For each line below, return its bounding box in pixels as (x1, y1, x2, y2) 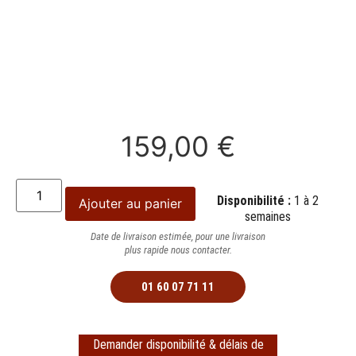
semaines (245, 208, 292, 224)
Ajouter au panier (79, 195, 183, 211)
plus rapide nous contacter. (124, 243, 232, 256)
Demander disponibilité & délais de (92, 336, 264, 352)
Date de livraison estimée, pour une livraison (91, 230, 265, 242)
